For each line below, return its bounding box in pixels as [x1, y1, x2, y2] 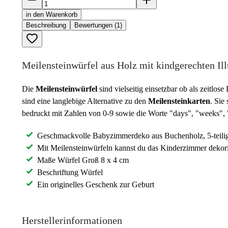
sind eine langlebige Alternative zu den [22, 96, 148, 105]
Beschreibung [26, 21, 66, 29]
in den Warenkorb [26, 10, 77, 18]
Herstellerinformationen [22, 214, 122, 226]
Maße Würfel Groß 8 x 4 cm [37, 155, 129, 164]
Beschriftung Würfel [37, 167, 103, 177]
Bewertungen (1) [74, 21, 122, 29]
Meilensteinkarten [148, 96, 210, 105]
